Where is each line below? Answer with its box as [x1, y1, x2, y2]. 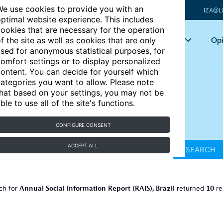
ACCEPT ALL [68, 142, 99, 148]
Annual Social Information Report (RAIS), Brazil [19, 183, 175, 196]
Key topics [143, 35, 178, 45]
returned [174, 184, 206, 192]
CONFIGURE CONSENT [55, 122, 111, 128]
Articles [85, 35, 110, 45]
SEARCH [185, 145, 216, 154]
